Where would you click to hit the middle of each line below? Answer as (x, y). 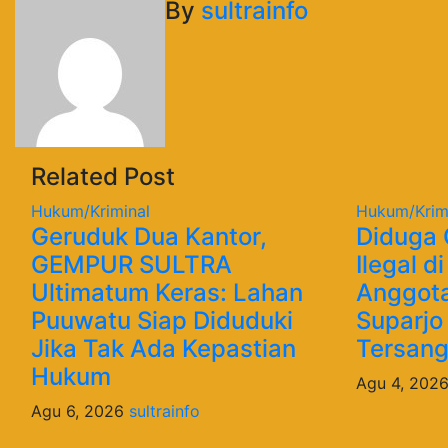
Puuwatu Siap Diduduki (162, 320)
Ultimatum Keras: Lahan (167, 292)
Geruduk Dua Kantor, (149, 236)
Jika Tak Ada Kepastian (163, 348)
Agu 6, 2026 (80, 410)
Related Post (103, 176)
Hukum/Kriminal (90, 210)
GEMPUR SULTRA (131, 264)
